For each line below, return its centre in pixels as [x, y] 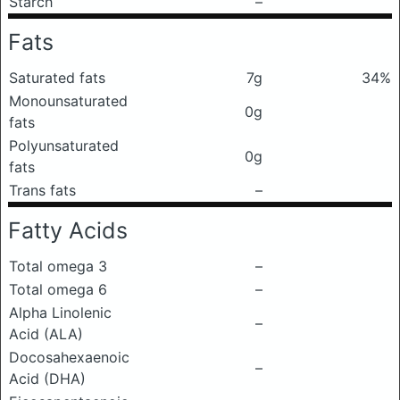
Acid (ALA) [46, 334]
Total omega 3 [58, 266]
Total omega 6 [58, 289]
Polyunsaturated [64, 146]
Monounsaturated [68, 101]
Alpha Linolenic [60, 312]
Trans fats [42, 190]
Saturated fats [57, 78]
